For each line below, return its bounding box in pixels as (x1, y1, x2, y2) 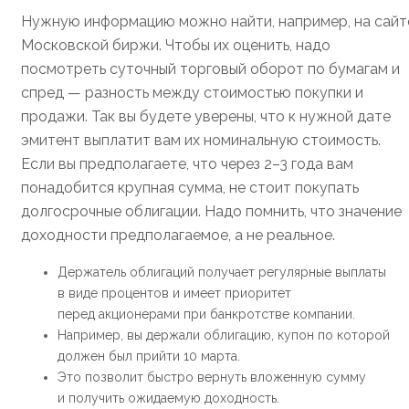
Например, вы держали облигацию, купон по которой (58, 328, 390, 343)
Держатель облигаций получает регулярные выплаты (58, 265, 386, 280)
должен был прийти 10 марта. (58, 349, 240, 364)
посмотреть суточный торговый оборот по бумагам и (21, 60, 400, 79)
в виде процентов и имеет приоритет (58, 286, 291, 301)
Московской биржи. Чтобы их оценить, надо (21, 37, 330, 55)
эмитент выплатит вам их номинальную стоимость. (21, 131, 381, 150)
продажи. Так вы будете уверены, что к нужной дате (21, 108, 391, 126)
